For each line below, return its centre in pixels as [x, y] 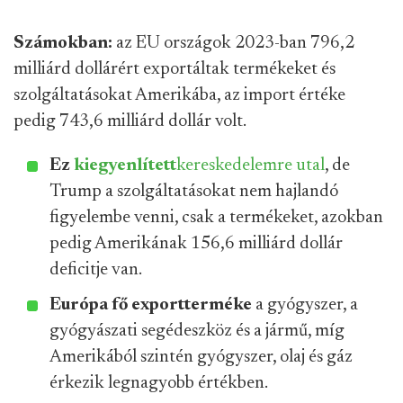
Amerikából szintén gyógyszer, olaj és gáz [201, 357]
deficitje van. [96, 270]
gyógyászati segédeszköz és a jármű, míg [197, 331]
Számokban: [63, 43]
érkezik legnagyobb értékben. [159, 383]
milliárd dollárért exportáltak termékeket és [175, 69]
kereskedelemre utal [251, 166]
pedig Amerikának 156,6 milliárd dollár [196, 244]
